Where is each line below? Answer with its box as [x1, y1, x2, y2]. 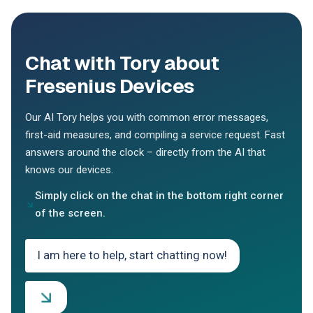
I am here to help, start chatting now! [38, 248, 227, 262]
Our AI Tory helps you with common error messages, [25, 110, 268, 124]
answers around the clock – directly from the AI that [25, 145, 265, 159]
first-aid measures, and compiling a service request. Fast [25, 128, 285, 141]
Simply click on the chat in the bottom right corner [35, 189, 284, 202]
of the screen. [35, 206, 106, 219]
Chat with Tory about [25, 50, 219, 75]
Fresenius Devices [25, 73, 194, 99]
